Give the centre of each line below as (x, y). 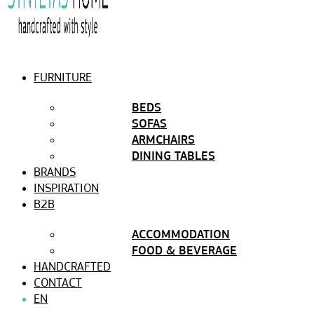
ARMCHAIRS (163, 141)
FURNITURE (63, 78)
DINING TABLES (173, 157)
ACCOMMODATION (181, 235)
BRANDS (55, 173)
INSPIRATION (66, 189)
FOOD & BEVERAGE (184, 251)
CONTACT (58, 284)
